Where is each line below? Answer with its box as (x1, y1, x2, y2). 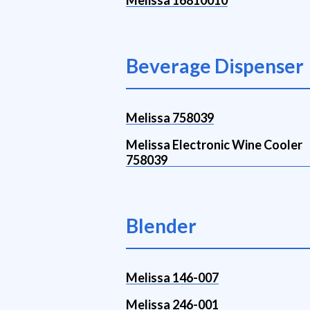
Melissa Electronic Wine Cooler (126, 137, 302, 152)
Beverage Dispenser (126, 54, 304, 77)
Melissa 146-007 (126, 270, 219, 285)
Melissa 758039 (126, 110, 214, 125)
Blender (126, 214, 197, 237)
